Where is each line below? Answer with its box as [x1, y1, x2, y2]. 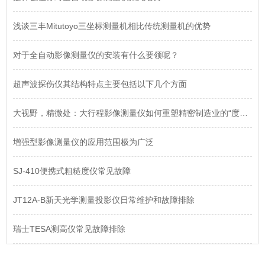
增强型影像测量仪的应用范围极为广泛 [13, 137, 154, 147]
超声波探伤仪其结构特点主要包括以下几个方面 [13, 79, 188, 89]
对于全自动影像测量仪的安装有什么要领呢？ [13, 50, 179, 60]
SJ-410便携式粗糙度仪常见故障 [13, 166, 131, 176]
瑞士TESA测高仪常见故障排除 [13, 224, 126, 234]
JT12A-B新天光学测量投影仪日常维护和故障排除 [13, 195, 195, 205]
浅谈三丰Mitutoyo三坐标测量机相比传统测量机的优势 [13, 21, 211, 31]
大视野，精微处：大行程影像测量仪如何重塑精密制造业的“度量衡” [240, 108, 248, 118]
